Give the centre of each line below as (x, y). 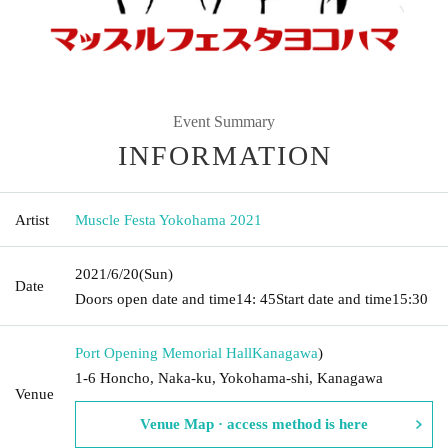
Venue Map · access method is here (254, 423)
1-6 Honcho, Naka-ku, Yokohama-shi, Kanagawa (229, 377)
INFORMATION (225, 155)
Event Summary (224, 121)
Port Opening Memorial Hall (163, 352)
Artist (32, 219)
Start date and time (334, 298)
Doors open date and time (155, 298)
